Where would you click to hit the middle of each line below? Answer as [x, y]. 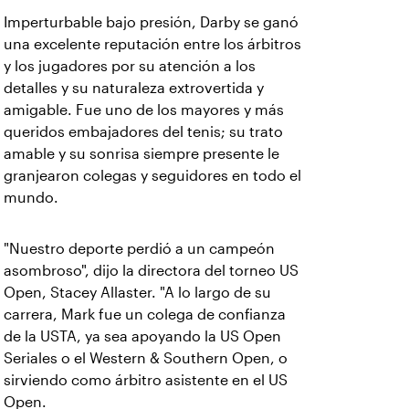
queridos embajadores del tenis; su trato [143, 132]
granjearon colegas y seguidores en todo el [152, 176]
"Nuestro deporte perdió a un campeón [139, 249]
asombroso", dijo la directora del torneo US [151, 271]
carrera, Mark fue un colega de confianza [145, 315]
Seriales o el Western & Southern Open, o [146, 358]
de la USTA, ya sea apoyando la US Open [142, 336]
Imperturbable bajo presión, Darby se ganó [151, 22]
